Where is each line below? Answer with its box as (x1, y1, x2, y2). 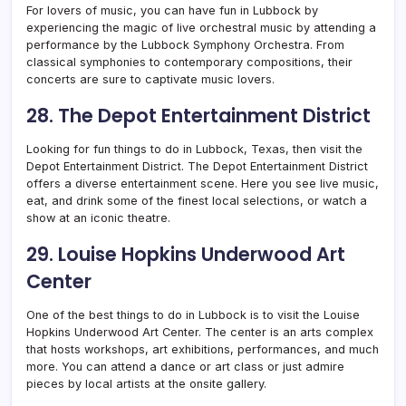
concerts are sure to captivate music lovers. (26, 72, 275, 86)
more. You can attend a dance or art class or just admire (26, 359, 344, 373)
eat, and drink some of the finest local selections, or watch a (26, 193, 367, 208)
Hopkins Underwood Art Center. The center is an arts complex (26, 324, 373, 339)
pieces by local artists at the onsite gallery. (26, 376, 266, 391)
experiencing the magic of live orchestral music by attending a (26, 20, 376, 34)
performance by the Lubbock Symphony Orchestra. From (26, 37, 344, 52)
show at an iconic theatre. (26, 210, 170, 225)
